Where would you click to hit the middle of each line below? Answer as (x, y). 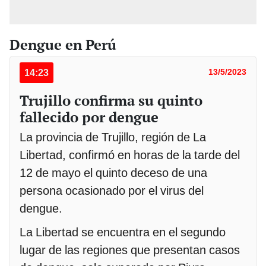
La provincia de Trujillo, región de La (113, 137)
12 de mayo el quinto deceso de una (113, 172)
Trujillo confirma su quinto (111, 100)
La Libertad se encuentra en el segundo (123, 232)
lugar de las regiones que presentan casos (130, 250)
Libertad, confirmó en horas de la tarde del (130, 155)
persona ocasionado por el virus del (112, 190)
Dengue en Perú (63, 44)
